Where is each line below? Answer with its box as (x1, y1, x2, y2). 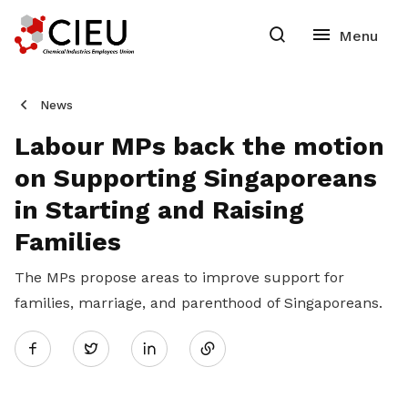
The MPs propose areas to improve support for (15, 269, 344, 286)
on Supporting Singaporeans (15, 163, 377, 193)
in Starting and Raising (15, 195, 304, 225)
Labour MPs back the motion (15, 131, 384, 161)
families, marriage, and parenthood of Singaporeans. (15, 294, 382, 311)
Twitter (66, 329, 178, 367)
